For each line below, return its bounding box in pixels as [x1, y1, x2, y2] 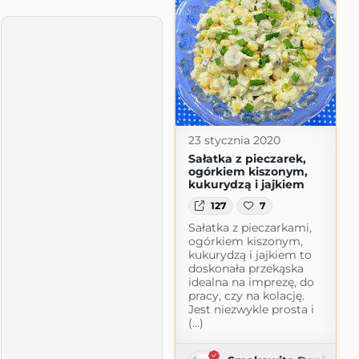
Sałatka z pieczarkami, [188, 220, 312, 236]
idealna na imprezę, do [188, 275, 314, 290]
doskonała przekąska [188, 261, 304, 276]
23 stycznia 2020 [188, 132, 280, 147]
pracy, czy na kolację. [188, 288, 305, 304]
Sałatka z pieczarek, [188, 151, 306, 166]
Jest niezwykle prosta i [188, 302, 314, 317]
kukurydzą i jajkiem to [188, 248, 312, 263]
